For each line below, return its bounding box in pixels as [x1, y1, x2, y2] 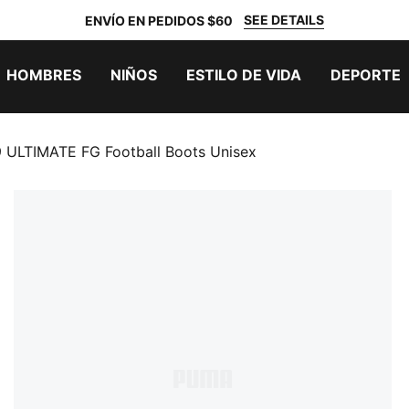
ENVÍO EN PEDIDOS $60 [85, 12, 233, 28]
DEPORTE [330, 66, 401, 84]
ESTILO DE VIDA [186, 66, 301, 84]
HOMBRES [6, 66, 81, 84]
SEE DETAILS [244, 12, 324, 27]
